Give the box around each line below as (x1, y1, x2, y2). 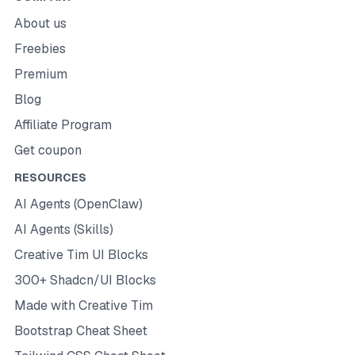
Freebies (13, 40, 66, 57)
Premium (13, 66, 67, 82)
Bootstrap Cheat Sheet (13, 323, 147, 339)
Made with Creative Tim (13, 297, 153, 314)
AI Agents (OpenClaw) (13, 196, 143, 212)
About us (13, 15, 67, 32)
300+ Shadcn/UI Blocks (13, 272, 156, 288)
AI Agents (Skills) (13, 221, 113, 238)
